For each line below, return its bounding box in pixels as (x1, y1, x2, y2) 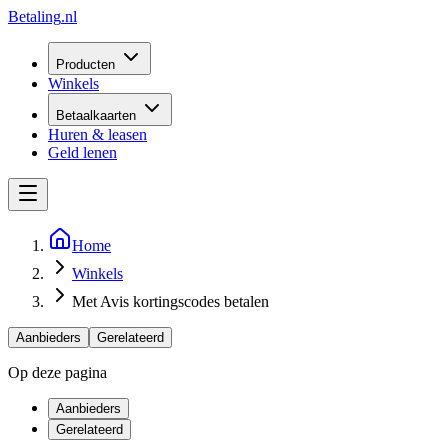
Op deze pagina (8, 364, 107, 381)
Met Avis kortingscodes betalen (72, 293, 269, 310)
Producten (56, 57, 115, 72)
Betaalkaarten (56, 108, 136, 123)
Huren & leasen (48, 126, 147, 143)
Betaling (8, 8, 61, 25)
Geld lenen (48, 144, 117, 161)
